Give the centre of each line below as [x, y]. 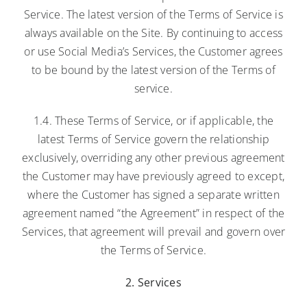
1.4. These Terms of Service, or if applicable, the [153, 120]
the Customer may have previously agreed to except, [153, 176]
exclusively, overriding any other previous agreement [153, 157]
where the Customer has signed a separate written [153, 194]
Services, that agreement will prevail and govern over [153, 231]
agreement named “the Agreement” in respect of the [153, 213]
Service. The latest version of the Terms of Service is [153, 14]
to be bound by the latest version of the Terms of [153, 70]
